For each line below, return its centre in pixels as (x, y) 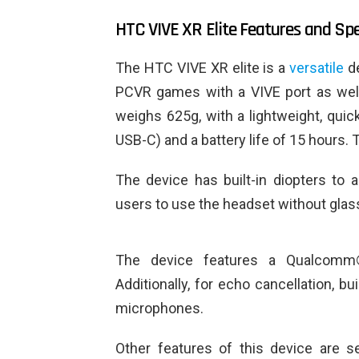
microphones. (159, 309)
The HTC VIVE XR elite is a (203, 68)
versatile (317, 68)
